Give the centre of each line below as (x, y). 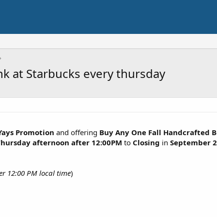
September (190, 142)
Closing (146, 142)
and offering (77, 132)
